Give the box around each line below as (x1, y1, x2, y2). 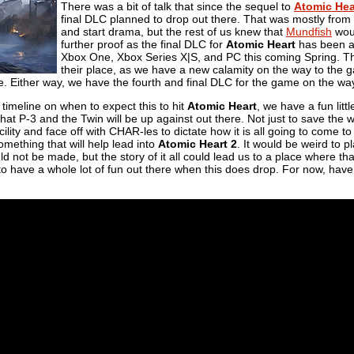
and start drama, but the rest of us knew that (61, 24, 286, 38)
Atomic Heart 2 (158, 137, 237, 150)
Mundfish (286, 24, 332, 38)
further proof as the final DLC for (61, 37, 226, 51)
